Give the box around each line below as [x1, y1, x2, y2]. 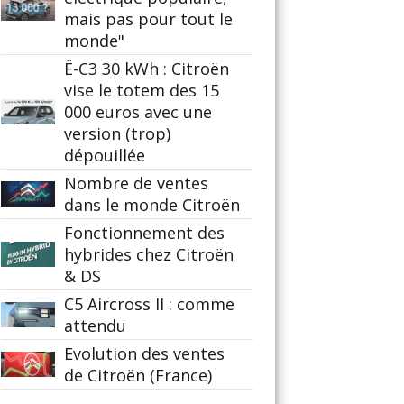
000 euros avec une [64, 101, 212, 123]
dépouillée [64, 144, 145, 166]
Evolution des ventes [64, 343, 225, 364]
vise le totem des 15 [64, 79, 219, 101]
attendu [64, 315, 126, 336]
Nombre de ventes [64, 172, 208, 194]
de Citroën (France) [64, 364, 212, 386]
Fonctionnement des [64, 222, 225, 243]
